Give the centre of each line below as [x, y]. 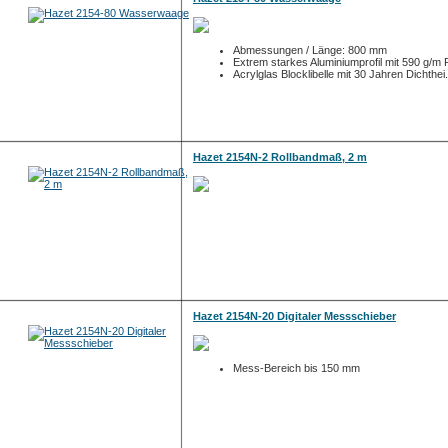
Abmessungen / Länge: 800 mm [310, 50]
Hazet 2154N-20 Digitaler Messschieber [294, 316]
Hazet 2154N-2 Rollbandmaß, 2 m [280, 157]
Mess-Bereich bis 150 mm [296, 368]
